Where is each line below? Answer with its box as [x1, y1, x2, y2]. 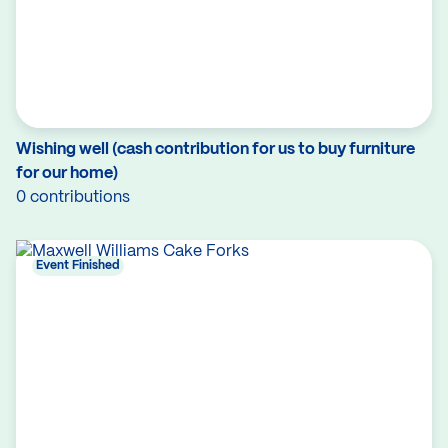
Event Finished [36, 260, 120, 271]
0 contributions [16, 190, 130, 205]
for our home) [16, 166, 118, 181]
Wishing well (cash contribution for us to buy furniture [16, 142, 415, 157]
